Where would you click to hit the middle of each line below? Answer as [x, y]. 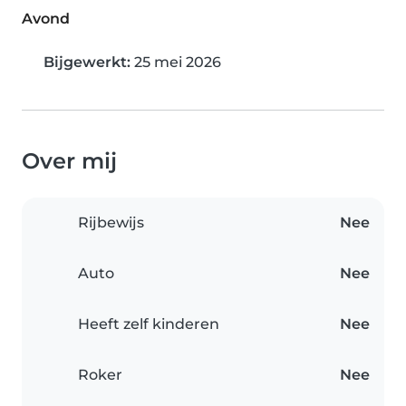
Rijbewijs [111, 222]
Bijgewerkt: [87, 62]
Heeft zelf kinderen [149, 324]
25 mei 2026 [176, 62]
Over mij [69, 161]
